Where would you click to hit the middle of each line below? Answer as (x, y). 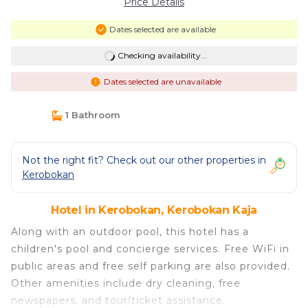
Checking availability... (162, 55)
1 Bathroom (91, 115)
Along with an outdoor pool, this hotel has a (130, 232)
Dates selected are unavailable (162, 81)
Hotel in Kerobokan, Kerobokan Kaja (154, 210)
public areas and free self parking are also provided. (151, 266)
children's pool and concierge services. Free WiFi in (150, 249)
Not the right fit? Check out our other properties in (144, 160)
